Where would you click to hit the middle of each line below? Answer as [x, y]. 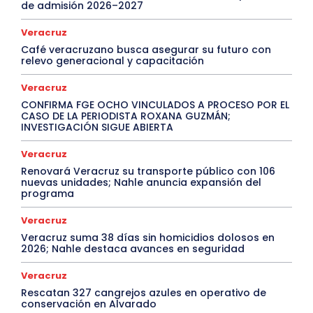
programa [48, 194]
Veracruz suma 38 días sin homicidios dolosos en [148, 238]
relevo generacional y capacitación [112, 61]
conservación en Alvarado [89, 304]
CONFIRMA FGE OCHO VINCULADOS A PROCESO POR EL [155, 105]
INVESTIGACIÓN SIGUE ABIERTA [97, 127]
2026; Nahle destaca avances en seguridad [133, 249]
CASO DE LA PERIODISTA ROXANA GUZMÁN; [126, 116]
